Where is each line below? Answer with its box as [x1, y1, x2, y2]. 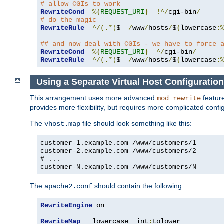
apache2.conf [44, 182, 92, 191]
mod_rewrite [157, 94, 201, 103]
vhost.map [44, 120, 80, 128]
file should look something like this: [80, 119, 192, 128]
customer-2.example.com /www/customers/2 [40, 147, 196, 155]
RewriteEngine [40, 201, 92, 210]
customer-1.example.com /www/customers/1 [40, 139, 196, 147]
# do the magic [40, 16, 96, 24]
